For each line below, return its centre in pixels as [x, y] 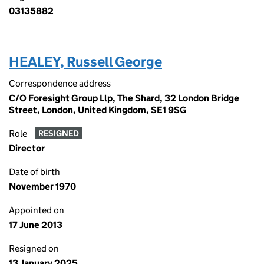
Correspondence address [60, 83]
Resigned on [34, 248]
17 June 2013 [36, 225]
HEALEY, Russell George [85, 62]
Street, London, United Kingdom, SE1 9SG [98, 110]
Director [27, 148]
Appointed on [37, 210]
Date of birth [34, 172]
